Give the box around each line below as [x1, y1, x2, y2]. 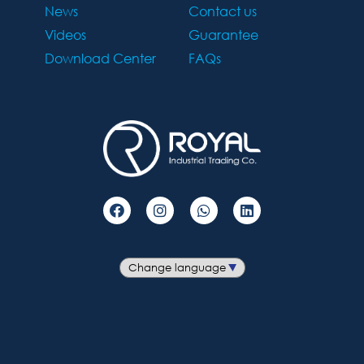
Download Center [45, 50, 156, 67]
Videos [45, 26, 86, 44]
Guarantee [188, 26, 258, 44]
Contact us [188, 2, 257, 20]
